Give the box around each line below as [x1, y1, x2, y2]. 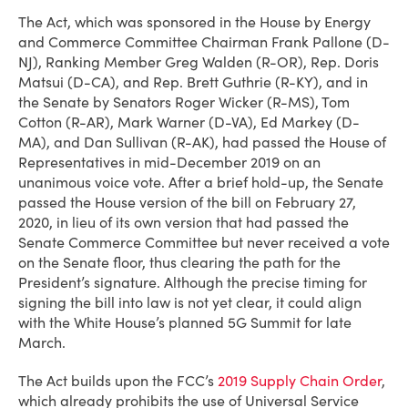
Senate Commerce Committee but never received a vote [18, 233, 390, 251]
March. [18, 333, 66, 352]
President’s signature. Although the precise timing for [18, 273, 367, 291]
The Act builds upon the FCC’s [18, 372, 218, 390]
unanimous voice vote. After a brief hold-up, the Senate [18, 173, 383, 191]
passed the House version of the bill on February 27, [18, 193, 356, 211]
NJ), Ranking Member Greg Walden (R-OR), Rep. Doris [18, 53, 379, 71]
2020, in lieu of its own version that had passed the [18, 213, 349, 231]
